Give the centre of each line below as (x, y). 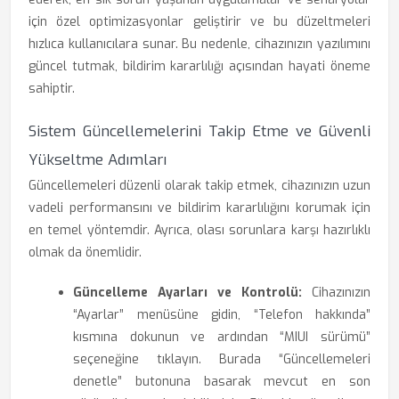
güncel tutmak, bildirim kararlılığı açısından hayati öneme (199, 66)
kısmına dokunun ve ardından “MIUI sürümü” (222, 337)
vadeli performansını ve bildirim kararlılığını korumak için (199, 208)
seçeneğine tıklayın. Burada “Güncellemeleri (222, 359)
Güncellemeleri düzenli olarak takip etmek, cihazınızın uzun (199, 186)
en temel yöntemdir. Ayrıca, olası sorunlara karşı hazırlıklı (199, 230)
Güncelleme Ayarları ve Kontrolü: (187, 293)
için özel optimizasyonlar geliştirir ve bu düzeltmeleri (199, 22)
